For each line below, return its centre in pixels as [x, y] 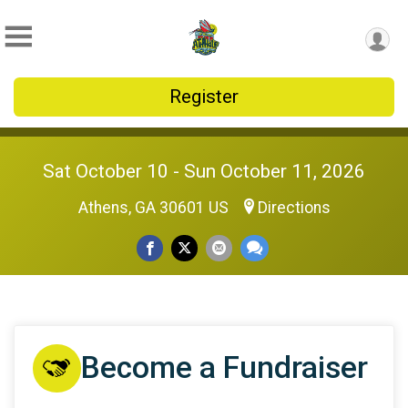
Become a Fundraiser [224, 368]
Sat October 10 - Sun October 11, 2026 [204, 171]
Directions [294, 208]
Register [204, 97]
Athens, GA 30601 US [155, 208]
